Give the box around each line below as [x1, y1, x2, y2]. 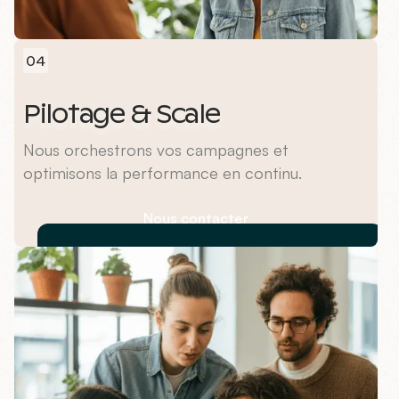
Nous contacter [143, 209, 248, 228]
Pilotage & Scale [23, 99, 220, 131]
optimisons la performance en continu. [23, 163, 302, 183]
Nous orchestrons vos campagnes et [23, 140, 289, 160]
